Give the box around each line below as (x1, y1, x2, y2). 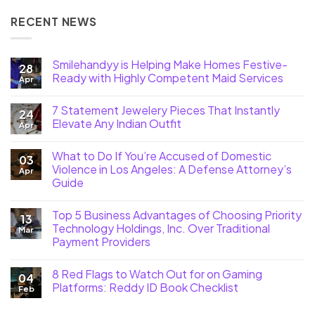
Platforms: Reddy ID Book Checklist (52, 280, 238, 295)
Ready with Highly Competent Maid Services (52, 70, 283, 86)
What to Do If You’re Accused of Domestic (52, 148, 271, 164)
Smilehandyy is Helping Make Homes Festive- (52, 57, 288, 72)
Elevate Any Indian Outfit (52, 116, 181, 131)
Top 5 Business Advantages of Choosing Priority (52, 207, 302, 223)
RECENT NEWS (11, 13, 97, 29)
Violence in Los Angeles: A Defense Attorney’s (52, 162, 292, 177)
